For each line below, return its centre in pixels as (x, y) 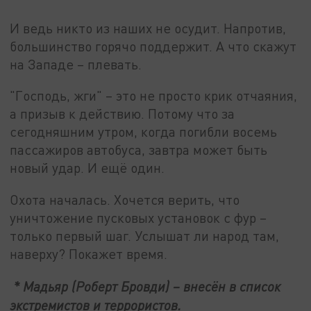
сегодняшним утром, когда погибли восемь (144, 132)
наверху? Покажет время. (89, 254)
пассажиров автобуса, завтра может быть (139, 150)
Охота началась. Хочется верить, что (125, 200)
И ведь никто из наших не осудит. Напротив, (148, 28)
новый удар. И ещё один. (87, 168)
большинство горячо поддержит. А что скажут (153, 46)
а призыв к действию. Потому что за (123, 114)
